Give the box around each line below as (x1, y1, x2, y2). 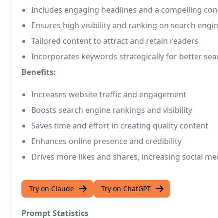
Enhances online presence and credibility (31, 136, 182, 146)
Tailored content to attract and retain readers (31, 36, 199, 46)
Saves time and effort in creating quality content (31, 120, 208, 131)
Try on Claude (29, 184, 74, 193)
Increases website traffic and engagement (31, 89, 186, 100)
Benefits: (21, 67, 56, 77)
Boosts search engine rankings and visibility (31, 105, 192, 115)
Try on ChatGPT (101, 184, 151, 193)
